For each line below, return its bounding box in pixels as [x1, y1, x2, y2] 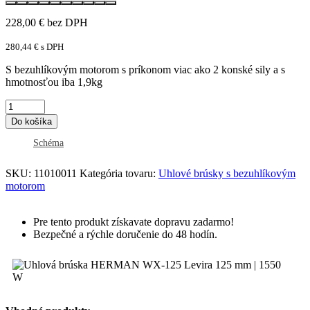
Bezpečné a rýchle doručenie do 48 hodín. [33, 228, 217, 241]
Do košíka [11, 116, 52, 127]
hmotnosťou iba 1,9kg [6, 76, 102, 89]
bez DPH [44, 17, 88, 29]
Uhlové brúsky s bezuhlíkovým [158, 167, 295, 180]
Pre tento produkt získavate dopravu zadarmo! [33, 216, 234, 228]
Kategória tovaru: [80, 167, 158, 180]
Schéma [33, 138, 64, 149]
